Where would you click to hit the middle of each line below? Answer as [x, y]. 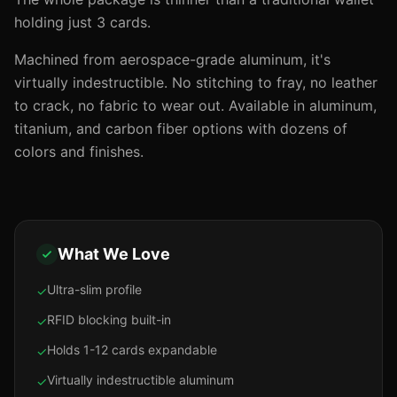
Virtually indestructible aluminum [140, 380]
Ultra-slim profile [94, 289]
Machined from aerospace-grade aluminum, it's [172, 59]
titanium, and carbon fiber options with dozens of [181, 128]
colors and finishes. [79, 152]
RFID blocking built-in [109, 319]
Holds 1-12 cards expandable [132, 350]
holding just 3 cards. [82, 22]
